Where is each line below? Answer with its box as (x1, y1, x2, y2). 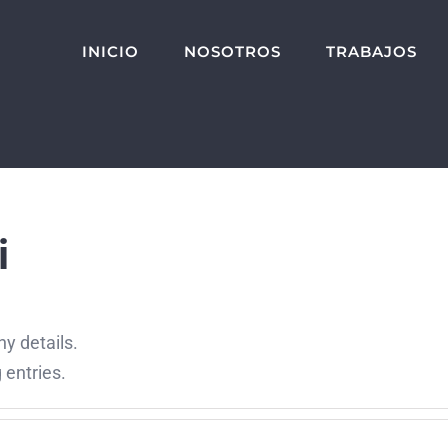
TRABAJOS (325, 42, 417, 62)
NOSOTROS (183, 42, 281, 62)
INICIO (81, 42, 139, 62)
